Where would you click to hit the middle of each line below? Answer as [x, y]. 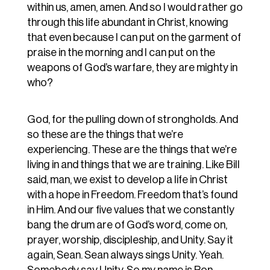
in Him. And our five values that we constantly [130, 210]
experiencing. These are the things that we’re [132, 150]
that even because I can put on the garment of [134, 38]
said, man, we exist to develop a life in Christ [127, 180]
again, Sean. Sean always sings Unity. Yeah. [125, 255]
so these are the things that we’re [105, 135]
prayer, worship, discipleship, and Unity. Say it [130, 240]
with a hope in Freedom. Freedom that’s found [132, 195]
